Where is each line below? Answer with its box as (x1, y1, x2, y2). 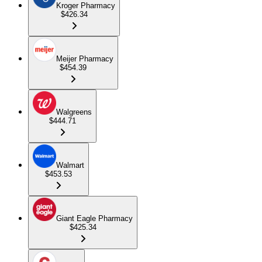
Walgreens (56, 107, 92, 116)
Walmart (56, 160, 84, 170)
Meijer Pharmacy (56, 54, 113, 63)
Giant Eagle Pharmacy (56, 213, 133, 223)
